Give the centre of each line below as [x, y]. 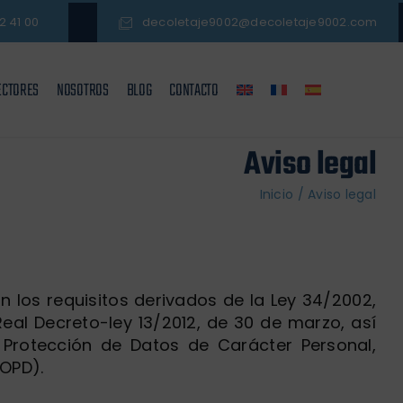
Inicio [277, 194]
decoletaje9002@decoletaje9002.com [260, 22]
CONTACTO [194, 90]
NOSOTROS [83, 90]
